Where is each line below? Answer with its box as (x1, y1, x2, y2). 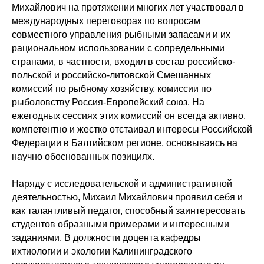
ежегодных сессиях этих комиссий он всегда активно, (12, 111, 246, 121)
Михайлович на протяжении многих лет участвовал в (12, 2, 244, 12)
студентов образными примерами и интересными (12, 219, 229, 229)
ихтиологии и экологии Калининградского (12, 246, 192, 256)
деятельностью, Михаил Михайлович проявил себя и (12, 192, 243, 202)
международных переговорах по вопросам (12, 16, 200, 26)
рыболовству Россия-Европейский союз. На (12, 97, 204, 107)
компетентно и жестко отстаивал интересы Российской (12, 124, 252, 134)
